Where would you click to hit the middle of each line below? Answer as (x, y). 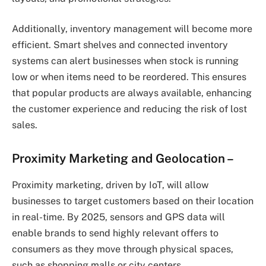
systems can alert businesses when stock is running (125, 61)
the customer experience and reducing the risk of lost (129, 109)
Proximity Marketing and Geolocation (118, 159)
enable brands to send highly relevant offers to (115, 233)
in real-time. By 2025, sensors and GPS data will (118, 217)
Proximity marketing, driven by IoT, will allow (110, 185)
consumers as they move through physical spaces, (123, 249)
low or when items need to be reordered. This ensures (129, 77)
